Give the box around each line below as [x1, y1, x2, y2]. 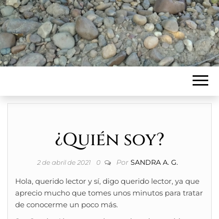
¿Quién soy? [55, 128, 164, 152]
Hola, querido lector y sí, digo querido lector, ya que [15, 176, 199, 186]
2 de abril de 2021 [37, 158, 92, 166]
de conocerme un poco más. [15, 200, 118, 209]
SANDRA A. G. [131, 158, 178, 167]
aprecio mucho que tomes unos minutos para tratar [15, 188, 203, 197]
